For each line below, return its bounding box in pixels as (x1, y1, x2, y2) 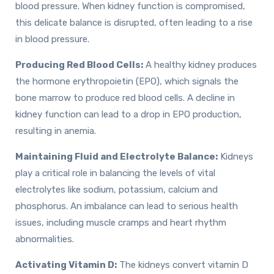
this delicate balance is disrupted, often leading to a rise (15, 17, 253, 28)
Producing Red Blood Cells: (15, 59, 143, 70)
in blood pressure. (15, 33, 89, 45)
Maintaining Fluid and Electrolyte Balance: (15, 150, 218, 162)
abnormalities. (15, 233, 74, 245)
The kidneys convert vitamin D (117, 259, 248, 270)
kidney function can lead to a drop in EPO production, (15, 108, 242, 120)
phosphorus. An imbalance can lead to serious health (15, 200, 238, 212)
